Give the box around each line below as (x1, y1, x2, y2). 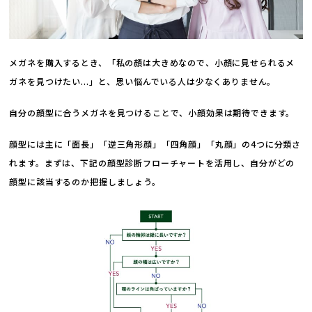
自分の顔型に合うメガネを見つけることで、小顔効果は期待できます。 (9, 106, 295, 118)
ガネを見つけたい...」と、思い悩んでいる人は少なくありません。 (9, 75, 276, 87)
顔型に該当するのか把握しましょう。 (9, 175, 161, 187)
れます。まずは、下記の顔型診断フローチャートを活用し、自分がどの (9, 156, 295, 169)
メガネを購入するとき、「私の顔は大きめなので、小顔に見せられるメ (9, 56, 295, 68)
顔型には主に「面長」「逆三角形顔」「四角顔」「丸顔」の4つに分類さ (9, 137, 302, 150)
